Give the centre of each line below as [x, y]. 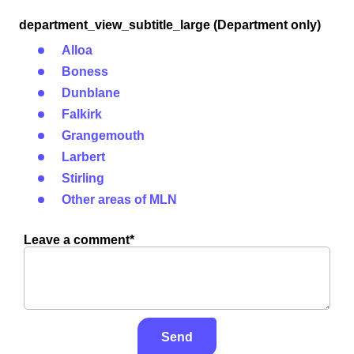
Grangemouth [103, 136]
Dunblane [91, 93]
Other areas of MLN [119, 200]
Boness [85, 72]
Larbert [83, 157]
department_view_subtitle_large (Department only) [170, 25]
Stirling [83, 178]
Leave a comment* [79, 240]
